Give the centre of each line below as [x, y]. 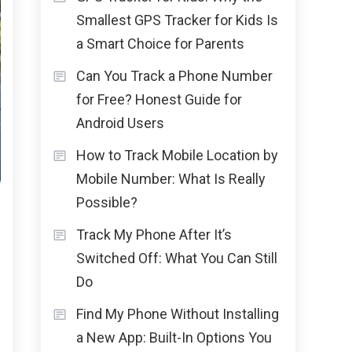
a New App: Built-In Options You [174, 337]
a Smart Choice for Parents [160, 43]
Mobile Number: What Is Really [171, 178]
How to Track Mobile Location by [177, 155]
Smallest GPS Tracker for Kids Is [177, 20]
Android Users [120, 123]
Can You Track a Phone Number [174, 75]
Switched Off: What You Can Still [177, 258]
